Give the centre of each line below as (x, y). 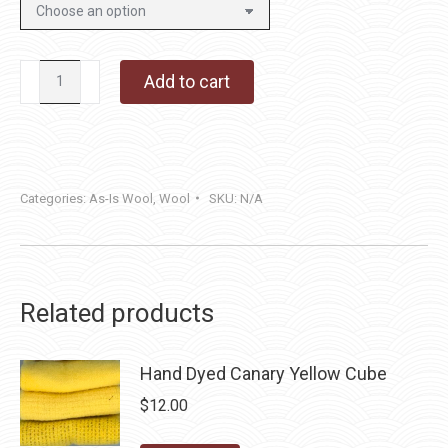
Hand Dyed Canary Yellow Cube (263, 373)
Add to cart (187, 82)
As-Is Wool (121, 198)
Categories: (54, 198)
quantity (46, 126)
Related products (117, 312)
